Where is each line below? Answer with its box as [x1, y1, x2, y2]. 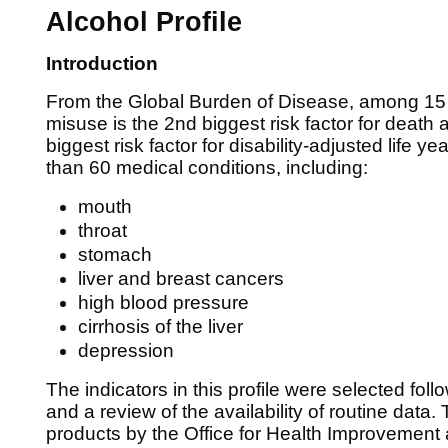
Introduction [46, 52, 158, 74]
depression [78, 339, 174, 361]
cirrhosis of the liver [78, 315, 243, 337]
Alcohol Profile [46, 6, 242, 37]
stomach [78, 243, 152, 265]
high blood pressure [78, 291, 249, 313]
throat [78, 219, 127, 241]
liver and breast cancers [78, 267, 284, 289]
